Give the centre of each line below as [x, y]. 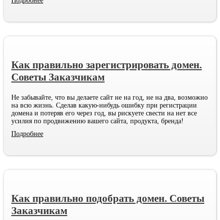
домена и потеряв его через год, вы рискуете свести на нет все [104, 113]
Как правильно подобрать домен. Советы [108, 198]
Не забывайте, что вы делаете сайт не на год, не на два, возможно [110, 97]
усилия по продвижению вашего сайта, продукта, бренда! [97, 121]
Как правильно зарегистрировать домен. [107, 65]
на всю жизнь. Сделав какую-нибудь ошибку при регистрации [104, 105]
